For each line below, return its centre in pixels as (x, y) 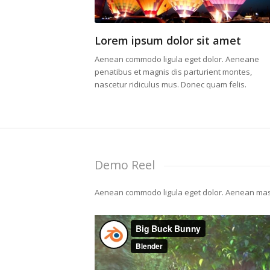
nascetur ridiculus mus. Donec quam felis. (171, 85)
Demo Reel (125, 165)
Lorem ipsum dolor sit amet (168, 40)
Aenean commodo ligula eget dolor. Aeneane (177, 59)
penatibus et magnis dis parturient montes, (173, 72)
